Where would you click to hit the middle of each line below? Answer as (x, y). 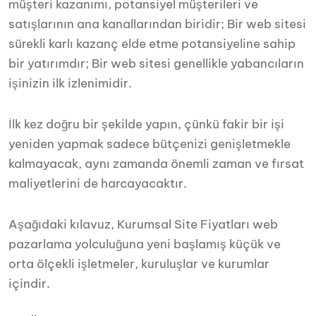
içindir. (29, 284)
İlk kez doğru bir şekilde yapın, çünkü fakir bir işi (146, 124)
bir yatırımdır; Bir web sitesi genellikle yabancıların (156, 63)
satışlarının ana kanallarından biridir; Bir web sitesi (157, 24)
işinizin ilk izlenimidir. (70, 83)
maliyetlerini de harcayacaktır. (98, 183)
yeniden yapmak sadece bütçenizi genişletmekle (150, 144)
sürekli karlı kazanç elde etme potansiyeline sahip (152, 44)
